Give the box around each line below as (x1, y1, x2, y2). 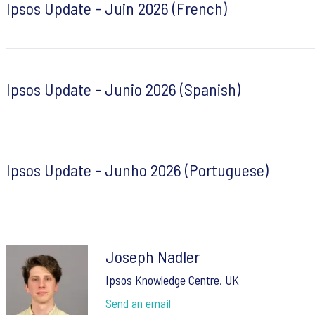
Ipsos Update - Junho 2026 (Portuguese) (6, 159, 269, 180)
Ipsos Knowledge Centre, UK (105, 272, 239, 288)
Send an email (105, 295, 171, 311)
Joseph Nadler (105, 246, 200, 267)
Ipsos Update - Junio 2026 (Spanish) (6, 78, 240, 99)
